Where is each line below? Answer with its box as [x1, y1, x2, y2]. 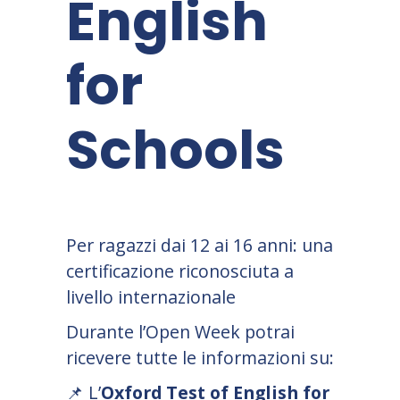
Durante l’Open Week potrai [66, 320, 295, 345]
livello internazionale [66, 285, 236, 310]
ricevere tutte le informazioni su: [66, 346, 334, 371]
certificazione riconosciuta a [66, 259, 294, 284]
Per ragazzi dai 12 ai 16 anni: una [66, 233, 333, 258]
